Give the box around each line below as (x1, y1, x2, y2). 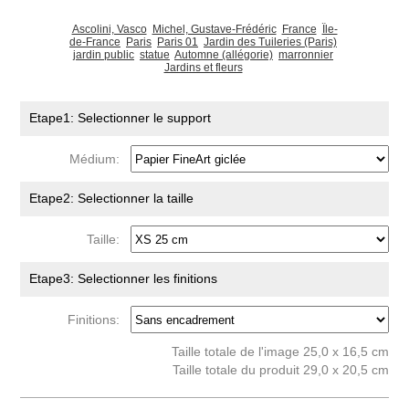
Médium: (69, 151, 128, 166)
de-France (69, 36, 121, 48)
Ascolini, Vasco (71, 23, 147, 36)
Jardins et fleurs (163, 61, 243, 74)
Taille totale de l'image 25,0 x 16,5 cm (171, 344, 389, 359)
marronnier (278, 48, 333, 61)
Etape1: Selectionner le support (29, 110, 212, 125)
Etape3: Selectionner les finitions (29, 271, 218, 286)
